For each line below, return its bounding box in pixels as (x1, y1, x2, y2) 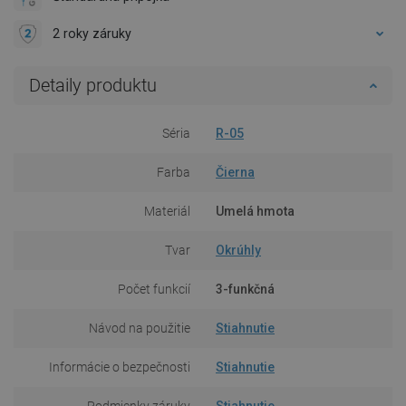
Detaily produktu (29, 73, 157, 96)
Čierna (216, 164, 255, 179)
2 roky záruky (53, 25, 131, 41)
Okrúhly (216, 242, 261, 257)
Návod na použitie (89, 320, 190, 335)
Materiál (144, 203, 190, 218)
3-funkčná (216, 281, 275, 296)
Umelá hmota (216, 203, 295, 218)
